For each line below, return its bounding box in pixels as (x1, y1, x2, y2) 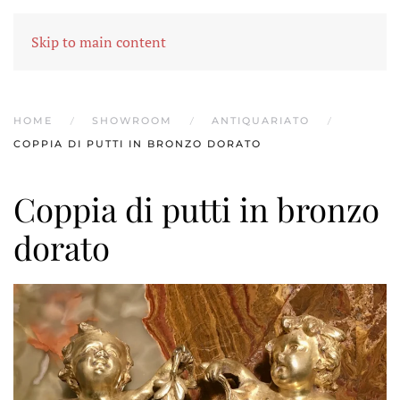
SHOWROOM (92, 114, 172, 127)
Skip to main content (31, 32, 166, 52)
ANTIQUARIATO (212, 114, 310, 127)
